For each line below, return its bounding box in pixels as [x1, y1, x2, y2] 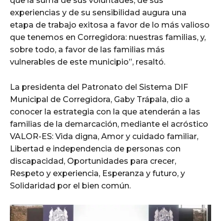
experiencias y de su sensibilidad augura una [10, 8, 186, 18]
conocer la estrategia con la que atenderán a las [10, 107, 200, 117]
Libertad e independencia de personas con [10, 144, 181, 154]
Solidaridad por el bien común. [10, 181, 131, 191]
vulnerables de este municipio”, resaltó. [10, 57, 165, 67]
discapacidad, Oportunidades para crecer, [10, 156, 176, 166]
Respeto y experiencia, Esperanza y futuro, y [10, 169, 185, 179]
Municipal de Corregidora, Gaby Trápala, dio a [10, 95, 190, 105]
